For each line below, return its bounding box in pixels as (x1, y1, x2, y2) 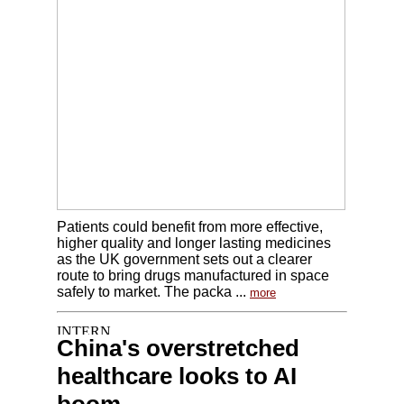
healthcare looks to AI (57, 363, 297, 390)
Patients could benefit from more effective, (57, 219, 323, 234)
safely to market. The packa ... (57, 284, 246, 299)
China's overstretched (57, 335, 299, 362)
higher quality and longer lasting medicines (57, 235, 331, 251)
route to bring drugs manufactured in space (57, 268, 329, 283)
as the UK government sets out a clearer (57, 252, 312, 267)
